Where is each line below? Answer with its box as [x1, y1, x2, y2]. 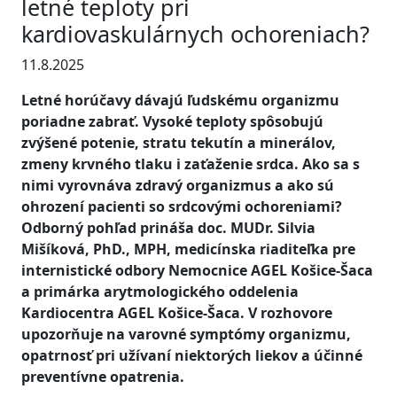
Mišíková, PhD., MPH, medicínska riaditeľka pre [21, 239, 355, 259]
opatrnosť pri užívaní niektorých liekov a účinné [21, 346, 362, 365]
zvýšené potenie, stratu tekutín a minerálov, [21, 133, 336, 152]
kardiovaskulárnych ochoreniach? [21, 19, 370, 49]
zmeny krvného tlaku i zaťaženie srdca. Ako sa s [21, 154, 360, 174]
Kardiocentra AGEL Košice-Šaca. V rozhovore [21, 303, 332, 323]
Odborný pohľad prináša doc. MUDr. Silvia [21, 218, 315, 237]
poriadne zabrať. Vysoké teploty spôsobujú [21, 112, 323, 131]
